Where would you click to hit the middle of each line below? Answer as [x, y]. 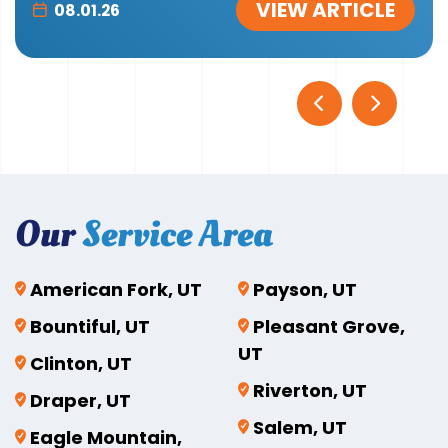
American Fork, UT [116, 289]
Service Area [177, 234]
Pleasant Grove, [328, 326]
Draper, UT [80, 400]
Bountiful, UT [90, 326]
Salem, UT [299, 427]
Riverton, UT [309, 390]
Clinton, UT [81, 363]
